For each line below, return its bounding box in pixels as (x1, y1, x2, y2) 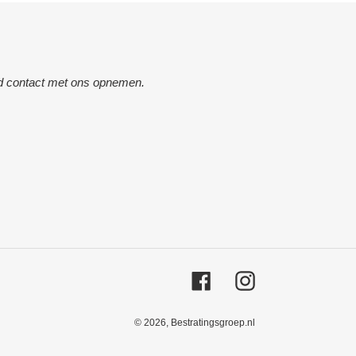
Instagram (254, 271, 307, 285)
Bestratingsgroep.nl (171, 317, 255, 328)
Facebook (211, 271, 262, 285)
